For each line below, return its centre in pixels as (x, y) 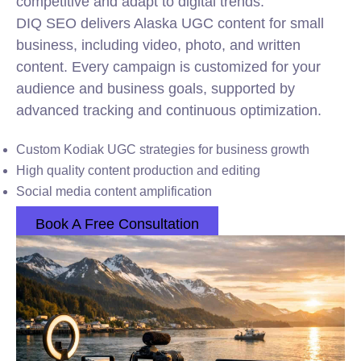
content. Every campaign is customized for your (168, 67)
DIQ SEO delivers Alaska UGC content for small (170, 23)
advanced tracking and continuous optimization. (169, 110)
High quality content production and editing (138, 170)
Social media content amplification (114, 191)
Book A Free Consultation (117, 224)
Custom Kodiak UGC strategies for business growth (163, 149)
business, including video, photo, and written (158, 45)
